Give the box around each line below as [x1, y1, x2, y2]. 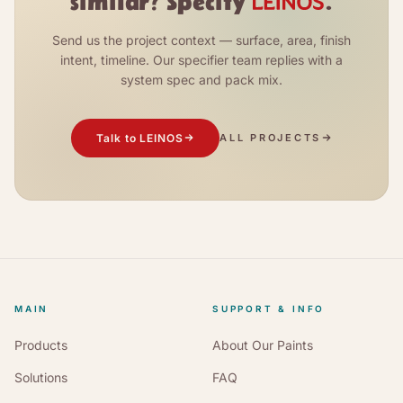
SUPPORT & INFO [212, 302, 326, 314]
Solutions [14, 369, 67, 385]
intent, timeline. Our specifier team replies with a [60, 51, 343, 67]
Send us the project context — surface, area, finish [52, 31, 351, 48]
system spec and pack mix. [121, 71, 282, 87]
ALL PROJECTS [219, 130, 322, 144]
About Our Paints [212, 336, 313, 353]
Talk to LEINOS [95, 130, 184, 145]
